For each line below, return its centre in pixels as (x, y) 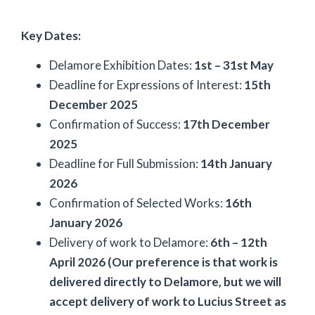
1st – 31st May (234, 65)
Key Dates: (51, 36)
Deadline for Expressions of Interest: (147, 85)
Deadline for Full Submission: (125, 163)
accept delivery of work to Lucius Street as (168, 301)
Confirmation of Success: (116, 124)
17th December (226, 124)
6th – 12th (239, 242)
